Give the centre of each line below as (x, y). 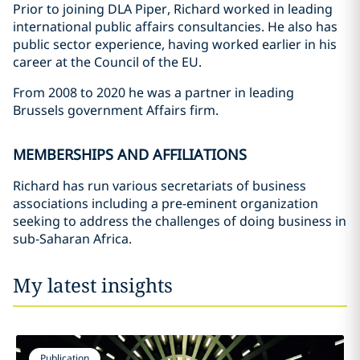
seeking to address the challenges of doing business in (180, 221)
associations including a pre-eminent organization (166, 203)
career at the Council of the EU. (107, 62)
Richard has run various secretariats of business (160, 186)
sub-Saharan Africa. (72, 239)
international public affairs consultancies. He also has (175, 27)
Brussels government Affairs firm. (116, 110)
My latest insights (93, 285)
